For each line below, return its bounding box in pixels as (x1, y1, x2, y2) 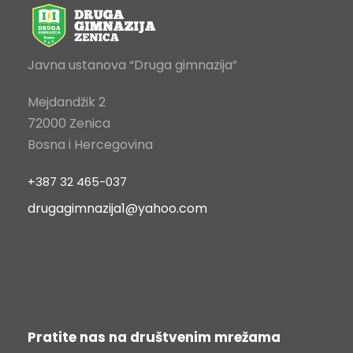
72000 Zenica (28, 114, 110, 133)
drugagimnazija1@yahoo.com (28, 199, 207, 218)
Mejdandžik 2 (28, 93, 106, 112)
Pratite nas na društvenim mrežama (28, 328, 281, 347)
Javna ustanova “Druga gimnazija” (28, 56, 237, 75)
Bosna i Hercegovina (28, 136, 153, 154)
